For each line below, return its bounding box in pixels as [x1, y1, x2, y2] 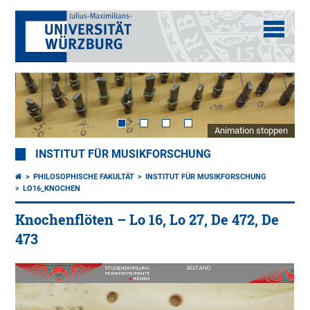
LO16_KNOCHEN [23, 184, 81, 194]
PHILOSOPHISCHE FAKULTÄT [33, 172, 135, 182]
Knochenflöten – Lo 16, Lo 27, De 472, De [15, 211, 280, 229]
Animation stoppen [214, 125, 288, 136]
